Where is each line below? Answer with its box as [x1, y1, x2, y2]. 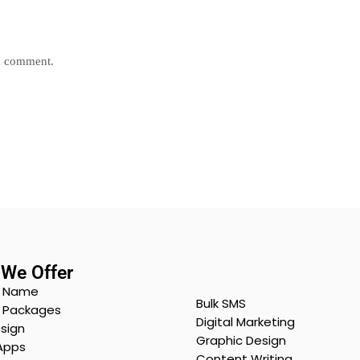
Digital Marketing [195, 313, 295, 331]
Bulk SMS [195, 295, 246, 313]
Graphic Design [195, 332, 286, 350]
